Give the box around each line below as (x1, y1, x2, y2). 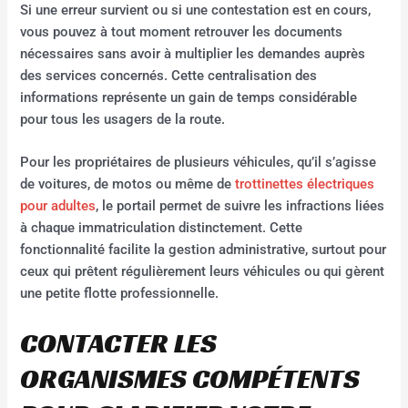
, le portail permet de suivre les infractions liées (96, 198, 385, 215)
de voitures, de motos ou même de (20, 176, 236, 193)
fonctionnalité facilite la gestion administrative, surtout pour (20, 241, 387, 259)
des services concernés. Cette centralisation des (20, 67, 318, 85)
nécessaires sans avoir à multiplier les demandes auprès (20, 46, 366, 63)
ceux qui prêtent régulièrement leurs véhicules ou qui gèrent (20, 263, 385, 280)
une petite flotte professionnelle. (20, 285, 219, 302)
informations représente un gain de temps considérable (20, 89, 358, 107)
